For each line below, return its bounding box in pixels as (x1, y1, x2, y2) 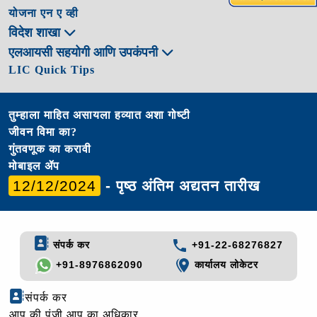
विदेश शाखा (8, 25, 64, 40)
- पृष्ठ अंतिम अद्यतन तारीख (100, 177, 260, 194)
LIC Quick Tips (8, 63, 95, 76)
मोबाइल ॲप (8, 159, 59, 172)
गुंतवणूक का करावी (8, 142, 91, 155)
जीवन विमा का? (8, 125, 77, 138)
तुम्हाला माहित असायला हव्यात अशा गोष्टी (8, 108, 190, 121)
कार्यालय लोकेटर (191, 259, 259, 271)
